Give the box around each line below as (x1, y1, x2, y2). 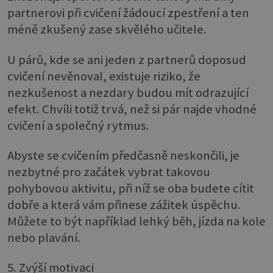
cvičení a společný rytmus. (7, 117, 149, 133)
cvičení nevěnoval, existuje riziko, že (7, 68, 200, 84)
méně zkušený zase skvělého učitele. (7, 21, 207, 38)
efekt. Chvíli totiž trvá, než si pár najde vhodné (7, 101, 257, 117)
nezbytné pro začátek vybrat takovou (7, 163, 210, 180)
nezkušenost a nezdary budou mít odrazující (7, 84, 249, 101)
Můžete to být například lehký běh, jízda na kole (7, 213, 266, 229)
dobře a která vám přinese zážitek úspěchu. (7, 196, 241, 213)
